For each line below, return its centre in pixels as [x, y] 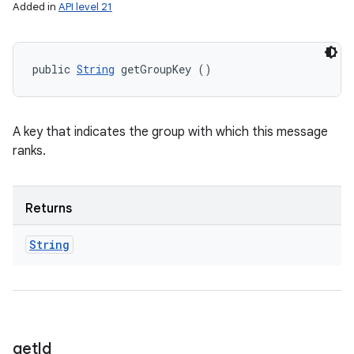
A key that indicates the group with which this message [170, 132]
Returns [49, 209]
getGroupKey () [163, 69]
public [55, 69]
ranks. [29, 151]
